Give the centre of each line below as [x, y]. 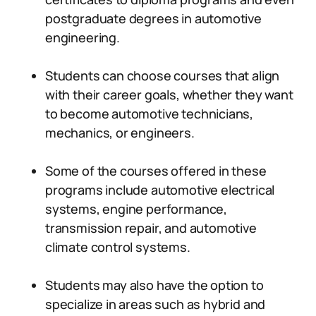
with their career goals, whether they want [169, 95]
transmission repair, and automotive [151, 228]
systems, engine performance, [136, 209]
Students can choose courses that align [163, 75]
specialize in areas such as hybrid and [156, 304]
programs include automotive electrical [160, 190]
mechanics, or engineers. [120, 133]
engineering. [83, 37]
